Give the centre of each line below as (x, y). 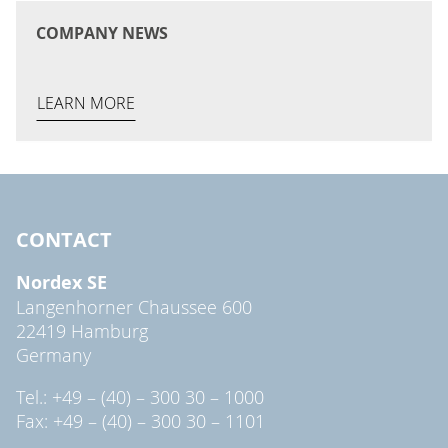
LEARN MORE (86, 103)
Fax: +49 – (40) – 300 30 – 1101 (140, 420)
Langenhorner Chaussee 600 (134, 306)
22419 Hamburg (82, 330)
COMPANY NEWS (102, 33)
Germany (53, 354)
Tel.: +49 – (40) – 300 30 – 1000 (140, 396)
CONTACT (64, 239)
